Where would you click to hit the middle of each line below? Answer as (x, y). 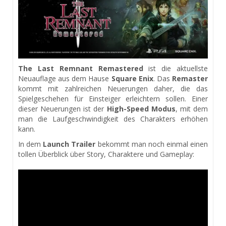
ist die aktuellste (175, 68)
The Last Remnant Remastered (81, 68)
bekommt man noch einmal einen (152, 144)
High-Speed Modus (141, 108)
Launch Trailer (69, 144)
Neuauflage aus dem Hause (65, 78)
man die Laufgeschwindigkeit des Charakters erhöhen (113, 119)
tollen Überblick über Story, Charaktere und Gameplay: (106, 154)
